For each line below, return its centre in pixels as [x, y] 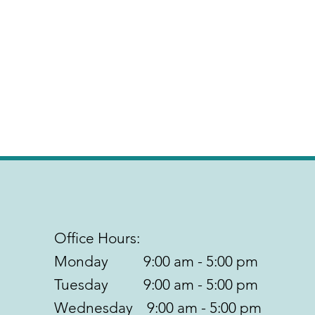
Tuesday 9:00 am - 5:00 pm [156, 284]
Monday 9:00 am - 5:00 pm [156, 261]
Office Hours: [97, 238]
